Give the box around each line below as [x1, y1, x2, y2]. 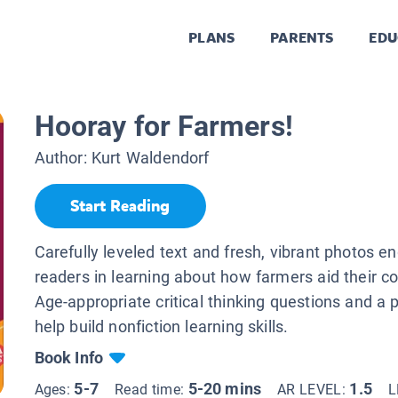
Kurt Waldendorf [91, 148, 210, 168]
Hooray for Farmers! [34, 109, 293, 144]
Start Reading [70, 195, 170, 218]
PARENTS [270, 28, 334, 48]
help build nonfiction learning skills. [34, 316, 289, 336]
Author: [34, 148, 92, 168]
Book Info [34, 347, 104, 367]
